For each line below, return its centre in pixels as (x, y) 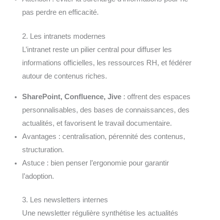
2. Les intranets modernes (64, 37)
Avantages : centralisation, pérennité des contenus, (103, 136)
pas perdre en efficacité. (60, 13)
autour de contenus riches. (64, 76)
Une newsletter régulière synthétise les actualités (100, 213)
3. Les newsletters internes (65, 200)
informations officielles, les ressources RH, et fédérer (107, 63)
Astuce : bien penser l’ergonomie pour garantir (95, 163)
